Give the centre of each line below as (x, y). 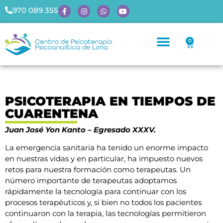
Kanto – (78, 129)
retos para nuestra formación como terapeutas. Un (98, 169)
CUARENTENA (52, 113)
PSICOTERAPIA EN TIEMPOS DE (110, 101)
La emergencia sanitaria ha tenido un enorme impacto (107, 147)
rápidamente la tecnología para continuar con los (96, 191)
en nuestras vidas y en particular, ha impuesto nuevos (104, 158)
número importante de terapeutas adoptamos (91, 180)
